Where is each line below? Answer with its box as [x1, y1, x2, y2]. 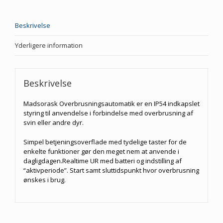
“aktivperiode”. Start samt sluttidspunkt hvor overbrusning [23, 165, 199, 175]
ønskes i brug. [23, 175, 66, 184]
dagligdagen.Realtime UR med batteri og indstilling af [23, 156, 182, 165]
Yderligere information [15, 41, 83, 50]
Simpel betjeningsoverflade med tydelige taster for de [23, 137, 187, 146]
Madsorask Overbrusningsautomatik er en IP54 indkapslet [23, 99, 200, 108]
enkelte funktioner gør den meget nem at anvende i [23, 146, 179, 156]
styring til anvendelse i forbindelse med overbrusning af [23, 108, 193, 117]
